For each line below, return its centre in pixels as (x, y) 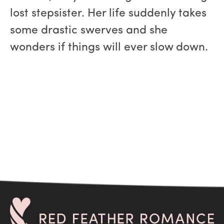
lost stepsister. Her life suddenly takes (108, 14)
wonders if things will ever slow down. (109, 48)
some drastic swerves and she (89, 31)
